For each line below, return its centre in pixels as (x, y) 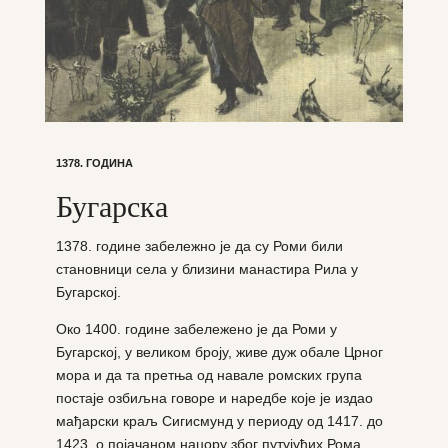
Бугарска (111, 204)
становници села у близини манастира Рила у (206, 268)
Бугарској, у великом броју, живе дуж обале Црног (219, 351)
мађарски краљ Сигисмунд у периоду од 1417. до (219, 420)
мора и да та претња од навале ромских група (208, 374)
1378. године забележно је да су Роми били (199, 245)
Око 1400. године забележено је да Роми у (196, 328)
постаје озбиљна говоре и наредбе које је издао (214, 397)
